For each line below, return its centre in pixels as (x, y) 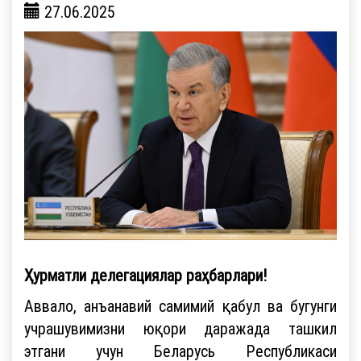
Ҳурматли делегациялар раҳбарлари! (145, 275)
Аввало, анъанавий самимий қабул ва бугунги (180, 305)
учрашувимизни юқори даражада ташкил (180, 328)
